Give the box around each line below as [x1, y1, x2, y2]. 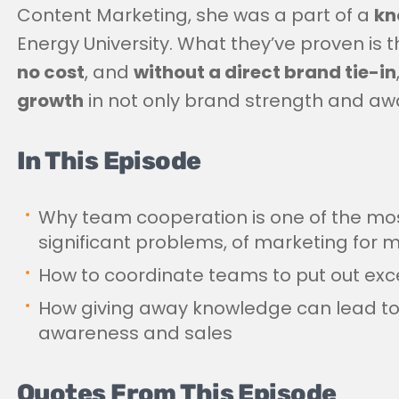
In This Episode [17, 145, 201, 175]
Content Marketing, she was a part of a [17, 2, 374, 28]
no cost [17, 59, 85, 85]
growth [17, 87, 84, 113]
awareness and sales [38, 320, 232, 346]
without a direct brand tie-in [134, 59, 396, 85]
